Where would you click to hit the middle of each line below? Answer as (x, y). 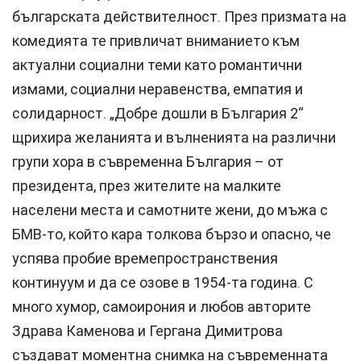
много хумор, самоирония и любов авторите (162, 307)
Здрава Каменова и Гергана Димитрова (147, 331)
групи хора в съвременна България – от (148, 162)
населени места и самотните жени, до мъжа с (170, 210)
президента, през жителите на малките (147, 186)
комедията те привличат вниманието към (156, 41)
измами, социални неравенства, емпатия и (158, 89)
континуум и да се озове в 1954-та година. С (163, 282)
